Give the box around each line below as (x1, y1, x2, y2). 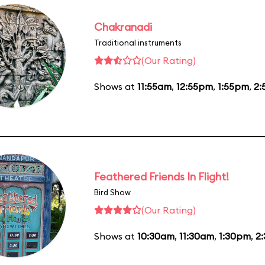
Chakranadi (94, 20, 152, 34)
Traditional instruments (94, 37, 182, 47)
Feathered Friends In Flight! (94, 169, 229, 183)
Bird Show (94, 187, 131, 197)
